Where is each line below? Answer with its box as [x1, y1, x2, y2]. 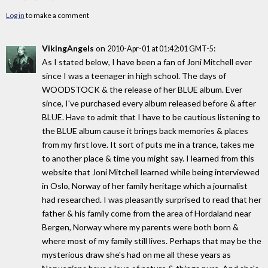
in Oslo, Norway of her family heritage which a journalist [42, 181, 248, 191]
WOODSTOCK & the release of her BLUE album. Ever [42, 84, 242, 95]
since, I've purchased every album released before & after [42, 98, 256, 109]
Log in [6, 10, 25, 20]
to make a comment [25, 10, 89, 20]
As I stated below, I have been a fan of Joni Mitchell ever [42, 57, 252, 68]
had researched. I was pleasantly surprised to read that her [42, 194, 261, 205]
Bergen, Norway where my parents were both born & [42, 222, 239, 233]
